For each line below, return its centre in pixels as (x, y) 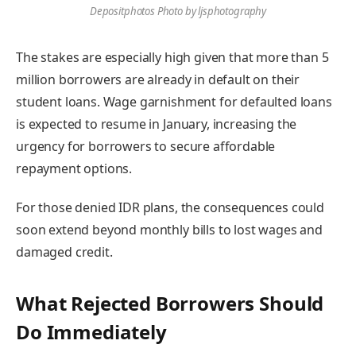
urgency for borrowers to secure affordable (146, 146)
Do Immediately (91, 331)
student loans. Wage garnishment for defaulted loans (174, 101)
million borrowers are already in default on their (158, 79)
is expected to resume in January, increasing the (157, 124)
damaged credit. (64, 252)
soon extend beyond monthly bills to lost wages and (169, 230)
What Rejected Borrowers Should (170, 303)
